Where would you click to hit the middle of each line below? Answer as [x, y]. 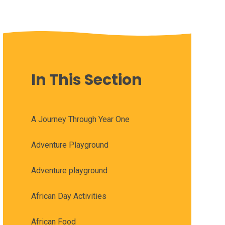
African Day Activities [69, 196]
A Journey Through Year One [80, 120]
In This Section [86, 80]
